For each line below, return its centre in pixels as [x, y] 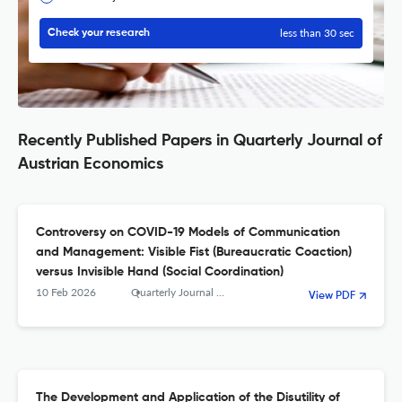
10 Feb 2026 [66, 293]
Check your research [99, 34]
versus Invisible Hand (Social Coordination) [160, 272]
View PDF [332, 297]
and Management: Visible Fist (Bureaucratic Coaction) [194, 253]
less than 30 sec [317, 33]
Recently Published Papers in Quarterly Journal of [200, 141]
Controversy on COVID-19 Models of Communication [188, 233]
